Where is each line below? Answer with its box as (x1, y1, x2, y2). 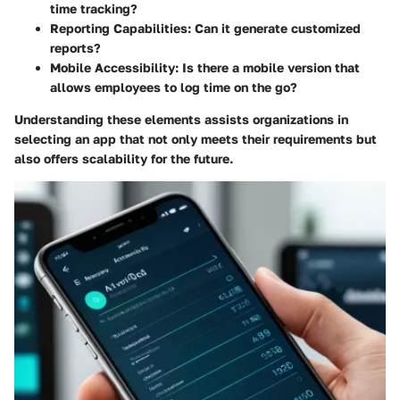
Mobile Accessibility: (50, 59, 179, 75)
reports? (50, 39, 101, 55)
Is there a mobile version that (179, 59, 360, 75)
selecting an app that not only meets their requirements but (14, 130, 377, 146)
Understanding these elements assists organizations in (14, 111, 348, 127)
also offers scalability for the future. (14, 150, 233, 166)
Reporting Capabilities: (50, 20, 191, 36)
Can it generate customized (191, 20, 361, 36)
